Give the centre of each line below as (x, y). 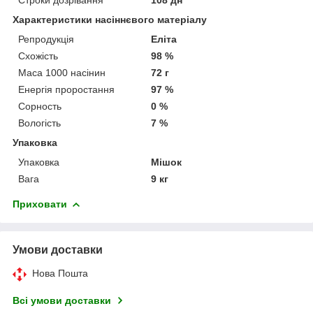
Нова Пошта (60, 273)
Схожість (38, 56)
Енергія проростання (66, 89)
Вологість (39, 123)
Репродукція (46, 39)
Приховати (40, 204)
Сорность (40, 106)
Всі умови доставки (62, 300)
